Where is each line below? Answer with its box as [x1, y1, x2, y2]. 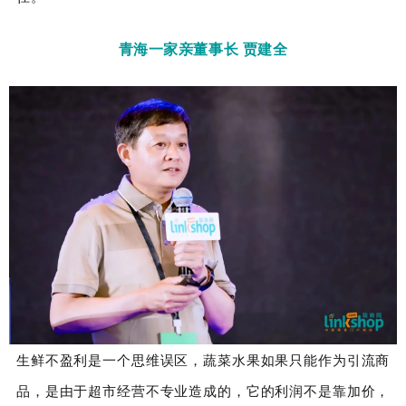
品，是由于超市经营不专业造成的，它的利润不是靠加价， [16, 381, 390, 400]
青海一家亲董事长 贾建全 [118, 38, 288, 59]
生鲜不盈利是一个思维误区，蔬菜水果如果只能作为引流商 [16, 350, 390, 369]
